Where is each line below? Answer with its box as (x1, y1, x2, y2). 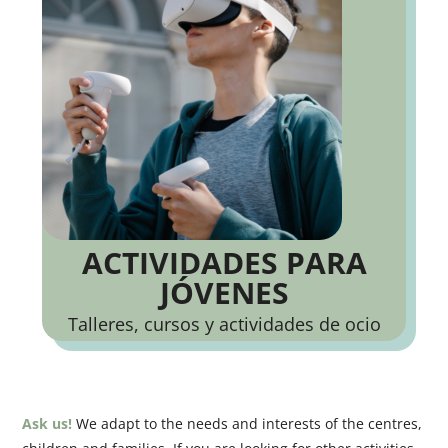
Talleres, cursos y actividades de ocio (67, 312, 381, 337)
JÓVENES (159, 272, 289, 314)
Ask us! (22, 414, 73, 434)
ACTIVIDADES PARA (81, 242, 367, 284)
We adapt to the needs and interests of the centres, (72, 414, 423, 434)
